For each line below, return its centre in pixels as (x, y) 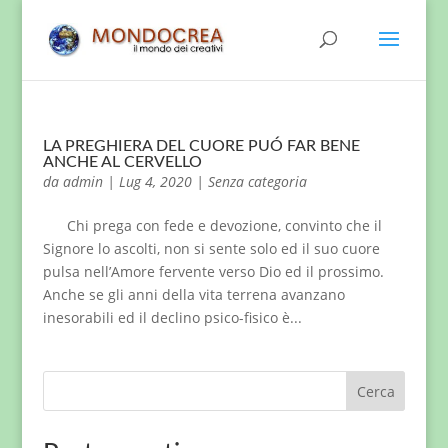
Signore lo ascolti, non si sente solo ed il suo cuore (211, 248)
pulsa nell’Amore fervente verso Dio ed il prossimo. (213, 271)
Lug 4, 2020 (155, 181)
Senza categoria (257, 181)
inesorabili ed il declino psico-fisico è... (172, 317)
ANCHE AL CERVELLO (122, 162)
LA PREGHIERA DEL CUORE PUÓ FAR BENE (201, 146)
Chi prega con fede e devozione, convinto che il (212, 225)
